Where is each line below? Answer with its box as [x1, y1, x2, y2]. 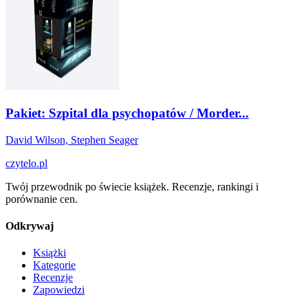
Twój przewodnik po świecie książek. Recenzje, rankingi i [5, 180, 258, 192]
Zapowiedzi [33, 284, 85, 296]
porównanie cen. [5, 192, 78, 205]
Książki [33, 247, 66, 259]
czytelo [5, 157, 36, 169]
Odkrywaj [5, 219, 54, 232]
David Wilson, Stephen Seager [5, 133, 138, 146]
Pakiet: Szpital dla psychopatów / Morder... [5, 105, 249, 120]
